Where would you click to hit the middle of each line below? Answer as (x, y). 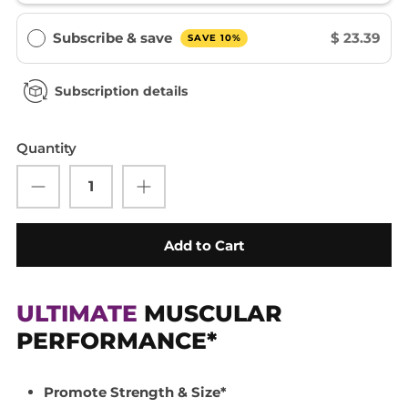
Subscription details (121, 92)
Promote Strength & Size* (135, 393)
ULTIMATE (77, 314)
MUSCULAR (210, 314)
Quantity (46, 148)
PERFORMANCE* (117, 341)
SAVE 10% (214, 38)
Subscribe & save (114, 37)
